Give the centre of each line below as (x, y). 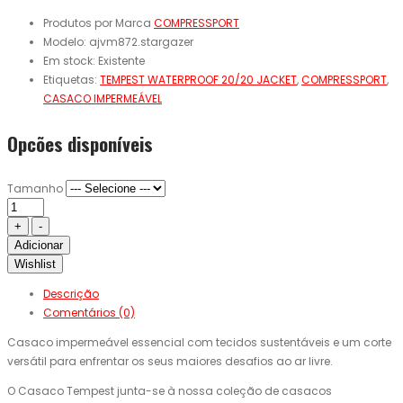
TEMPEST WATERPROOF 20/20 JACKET (198, 80)
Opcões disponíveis (80, 144)
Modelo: (66, 42)
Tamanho (35, 189)
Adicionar (39, 246)
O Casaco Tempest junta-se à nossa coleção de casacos (170, 391)
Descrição (71, 294)
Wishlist (35, 264)
